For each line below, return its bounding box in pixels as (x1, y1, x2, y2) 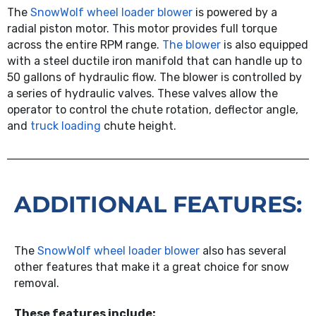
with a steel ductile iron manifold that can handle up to (7, 54, 302, 68)
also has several (200, 244, 286, 258)
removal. (14, 276, 59, 291)
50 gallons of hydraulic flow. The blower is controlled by (7, 71, 302, 85)
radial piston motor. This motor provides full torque (7, 22, 277, 36)
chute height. (101, 119, 176, 133)
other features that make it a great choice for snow (14, 260, 289, 274)
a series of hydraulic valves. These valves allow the (7, 87, 278, 101)
